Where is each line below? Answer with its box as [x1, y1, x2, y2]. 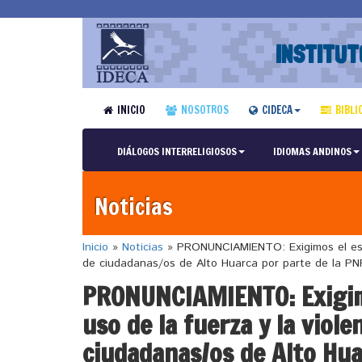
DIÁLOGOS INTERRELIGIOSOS [116, 144, 237, 158]
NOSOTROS [180, 103, 229, 117]
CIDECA [261, 103, 293, 117]
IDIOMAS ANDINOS [272, 144, 351, 158]
